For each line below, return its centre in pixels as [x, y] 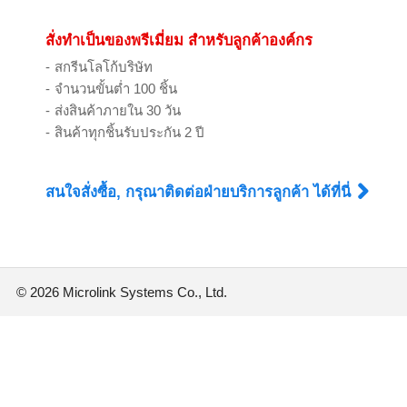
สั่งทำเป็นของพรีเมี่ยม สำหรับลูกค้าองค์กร [179, 40]
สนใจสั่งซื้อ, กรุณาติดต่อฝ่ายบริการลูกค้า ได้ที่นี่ [200, 192]
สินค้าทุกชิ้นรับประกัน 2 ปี [129, 132]
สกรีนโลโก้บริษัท [104, 67]
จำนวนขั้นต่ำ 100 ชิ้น [116, 89]
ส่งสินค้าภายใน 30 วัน [118, 110]
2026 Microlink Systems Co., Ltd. [129, 292]
